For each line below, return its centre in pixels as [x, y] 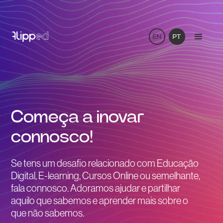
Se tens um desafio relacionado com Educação [105, 163]
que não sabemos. [48, 213]
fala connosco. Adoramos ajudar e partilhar [96, 188]
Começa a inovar [78, 117]
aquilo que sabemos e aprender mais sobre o [100, 200]
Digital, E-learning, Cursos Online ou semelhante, [106, 175]
